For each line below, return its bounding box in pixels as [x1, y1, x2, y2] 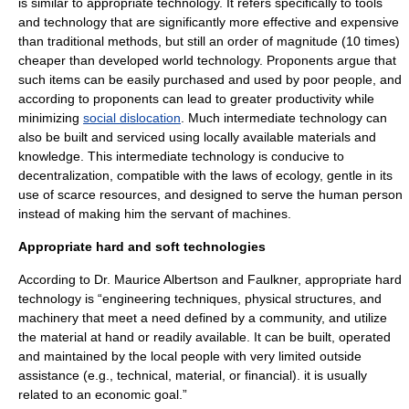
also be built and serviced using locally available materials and [18, 130, 376, 144]
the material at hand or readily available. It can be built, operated [18, 330, 391, 344]
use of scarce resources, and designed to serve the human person [18, 187, 403, 202]
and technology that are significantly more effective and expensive [18, 15, 399, 29]
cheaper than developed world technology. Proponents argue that [18, 53, 396, 68]
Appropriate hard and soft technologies [18, 239, 266, 254]
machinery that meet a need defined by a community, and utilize [18, 310, 387, 325]
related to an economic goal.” [18, 387, 187, 402]
